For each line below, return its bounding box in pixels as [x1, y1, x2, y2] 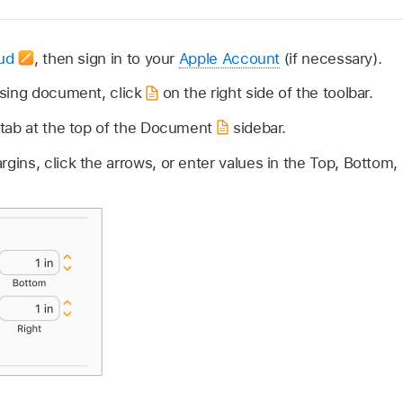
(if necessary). [280, 49, 382, 67]
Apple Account [178, 49, 281, 67]
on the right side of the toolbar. [157, 84, 373, 103]
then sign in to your [42, 49, 179, 67]
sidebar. [228, 119, 287, 138]
